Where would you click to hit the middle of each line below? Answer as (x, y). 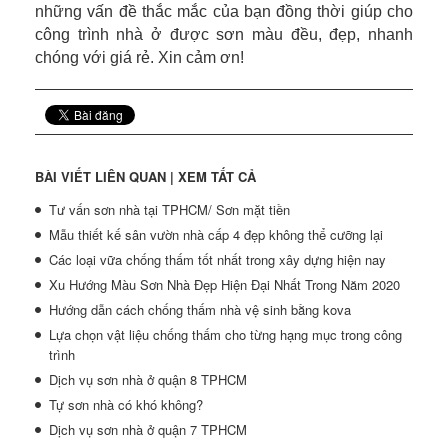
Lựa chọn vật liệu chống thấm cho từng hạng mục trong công (225, 335)
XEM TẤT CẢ (217, 177)
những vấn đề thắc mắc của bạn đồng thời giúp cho (224, 12)
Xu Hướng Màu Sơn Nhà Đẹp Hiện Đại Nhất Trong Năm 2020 (224, 285)
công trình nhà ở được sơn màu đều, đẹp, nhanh (224, 35)
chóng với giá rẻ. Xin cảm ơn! (139, 58)
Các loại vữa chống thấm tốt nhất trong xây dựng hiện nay (217, 260)
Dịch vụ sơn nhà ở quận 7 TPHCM (148, 430)
